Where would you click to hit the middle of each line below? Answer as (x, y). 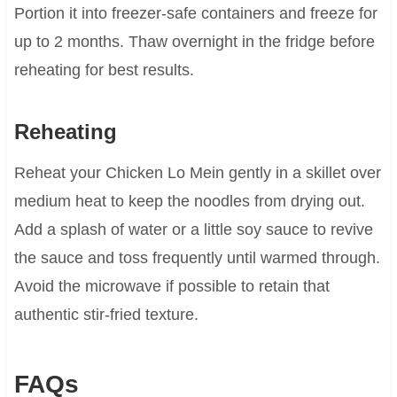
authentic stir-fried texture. (106, 314)
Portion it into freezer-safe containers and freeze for (195, 13)
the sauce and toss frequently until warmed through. (197, 257)
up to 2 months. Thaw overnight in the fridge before (194, 41)
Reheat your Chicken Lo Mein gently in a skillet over (197, 172)
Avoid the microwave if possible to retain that (171, 286)
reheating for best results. (104, 70)
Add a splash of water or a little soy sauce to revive (193, 229)
